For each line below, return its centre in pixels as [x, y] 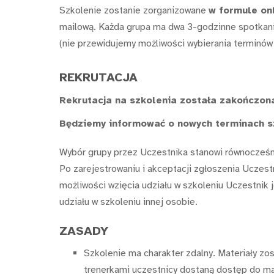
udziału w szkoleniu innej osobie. [128, 202]
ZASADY [84, 231]
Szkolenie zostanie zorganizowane [134, 11]
